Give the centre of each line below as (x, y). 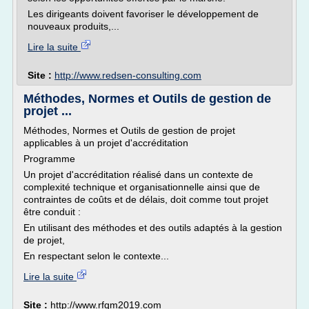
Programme (49, 159)
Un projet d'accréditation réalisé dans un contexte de (138, 175)
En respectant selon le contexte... (96, 256)
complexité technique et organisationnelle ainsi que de (142, 187)
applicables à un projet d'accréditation (106, 143)
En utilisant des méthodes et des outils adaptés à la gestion (153, 228)
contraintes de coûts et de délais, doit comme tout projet (146, 199)
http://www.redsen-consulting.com (128, 75)
